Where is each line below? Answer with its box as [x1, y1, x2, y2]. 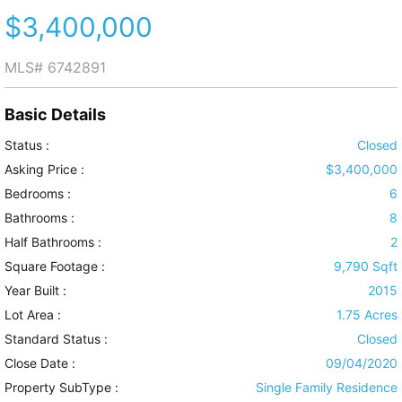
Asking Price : [4, 162, 84, 178]
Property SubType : [4, 380, 118, 396]
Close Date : [4, 355, 75, 371]
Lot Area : [4, 307, 61, 323]
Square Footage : [4, 258, 105, 275]
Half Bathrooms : [4, 234, 101, 250]
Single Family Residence [256, 380, 398, 396]
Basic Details [4, 105, 106, 125]
